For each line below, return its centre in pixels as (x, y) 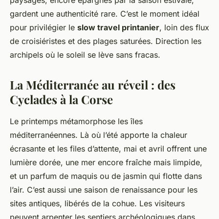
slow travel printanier (118, 28)
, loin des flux (184, 28)
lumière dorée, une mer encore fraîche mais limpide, (106, 163)
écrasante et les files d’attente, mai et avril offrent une (108, 149)
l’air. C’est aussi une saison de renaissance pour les (104, 190)
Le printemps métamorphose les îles (76, 121)
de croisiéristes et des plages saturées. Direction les (106, 41)
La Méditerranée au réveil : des (93, 85)
